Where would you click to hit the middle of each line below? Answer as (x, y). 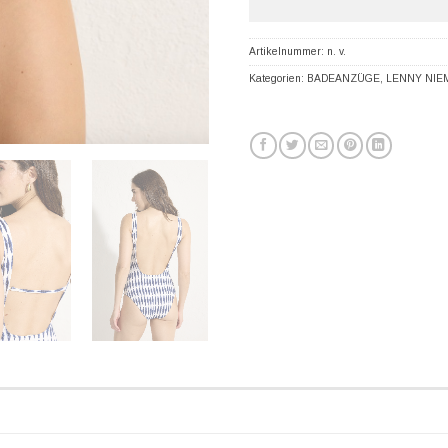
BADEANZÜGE (343, 78)
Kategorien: (278, 78)
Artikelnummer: (288, 51)
